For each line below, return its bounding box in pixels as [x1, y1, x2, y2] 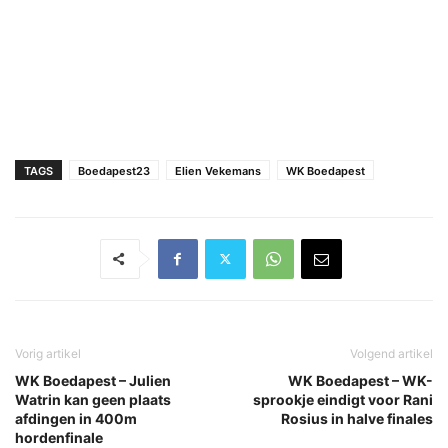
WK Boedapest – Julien [15, 371, 171, 389]
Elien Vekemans [175, 163, 261, 178]
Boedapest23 [78, 163, 150, 178]
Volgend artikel [350, 345, 433, 361]
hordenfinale [15, 428, 103, 446]
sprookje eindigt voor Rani [253, 390, 433, 408]
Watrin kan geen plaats [15, 390, 171, 408]
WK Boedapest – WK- [288, 371, 433, 389]
